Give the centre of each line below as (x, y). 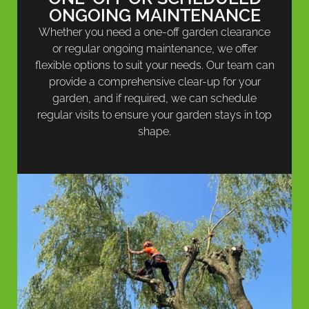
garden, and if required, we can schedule (154, 98)
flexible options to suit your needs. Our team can (154, 65)
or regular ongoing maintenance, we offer (154, 48)
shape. (154, 131)
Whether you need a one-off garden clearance (154, 32)
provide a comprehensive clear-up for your (154, 81)
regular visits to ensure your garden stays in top (154, 114)
